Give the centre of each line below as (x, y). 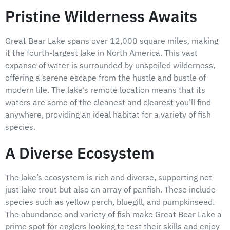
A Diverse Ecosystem (80, 152)
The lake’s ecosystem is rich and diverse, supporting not (109, 177)
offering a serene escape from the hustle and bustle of (106, 77)
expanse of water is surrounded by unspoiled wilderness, (110, 65)
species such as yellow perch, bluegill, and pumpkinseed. (110, 202)
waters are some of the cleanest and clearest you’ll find (108, 102)
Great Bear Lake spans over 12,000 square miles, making (112, 40)
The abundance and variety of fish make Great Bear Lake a (113, 214)
